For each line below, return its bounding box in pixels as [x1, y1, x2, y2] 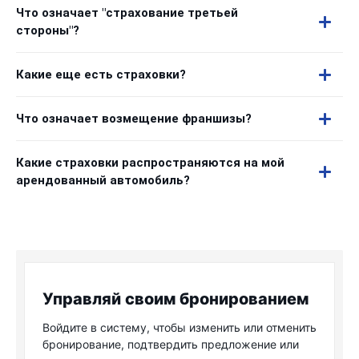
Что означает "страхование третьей [16, 6, 238, 20]
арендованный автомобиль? [16, 173, 190, 188]
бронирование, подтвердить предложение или [42, 337, 299, 351]
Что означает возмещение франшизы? [16, 111, 252, 126]
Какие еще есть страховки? [16, 67, 186, 82]
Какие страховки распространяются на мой [16, 155, 284, 170]
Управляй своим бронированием [42, 288, 309, 309]
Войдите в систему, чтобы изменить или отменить [42, 321, 317, 334]
